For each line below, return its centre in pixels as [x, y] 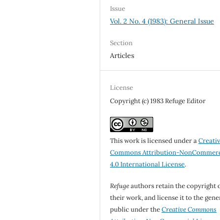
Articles [122, 55]
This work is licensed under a [154, 140]
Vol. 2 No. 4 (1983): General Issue [162, 21]
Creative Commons [189, 209]
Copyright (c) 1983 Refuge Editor [158, 101]
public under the [136, 209]
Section [122, 43]
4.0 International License [148, 164]
